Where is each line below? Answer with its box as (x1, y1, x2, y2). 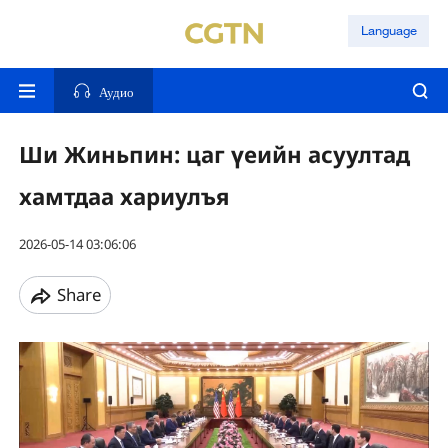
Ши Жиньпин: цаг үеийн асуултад (18, 139, 410, 171)
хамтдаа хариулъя (18, 181, 230, 213)
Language (360, 22, 417, 39)
